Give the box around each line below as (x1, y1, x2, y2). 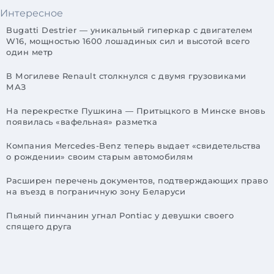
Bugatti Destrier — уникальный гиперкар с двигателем (6, 25, 253, 35)
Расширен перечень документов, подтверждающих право (6, 176, 268, 186)
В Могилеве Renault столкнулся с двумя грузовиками (6, 71, 246, 81)
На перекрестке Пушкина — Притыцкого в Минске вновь (6, 106, 265, 116)
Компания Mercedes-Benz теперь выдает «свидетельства (6, 141, 261, 151)
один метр (6, 47, 53, 57)
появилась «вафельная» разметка (6, 117, 157, 127)
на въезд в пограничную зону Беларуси (6, 187, 185, 197)
